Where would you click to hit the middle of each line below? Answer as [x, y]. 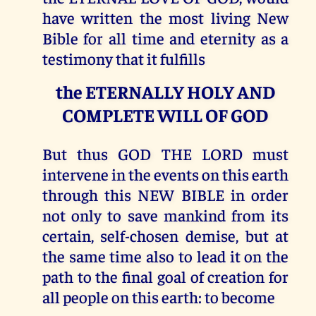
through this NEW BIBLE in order [165, 194]
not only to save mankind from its [165, 214]
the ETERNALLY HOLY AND [165, 91]
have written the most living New [165, 17]
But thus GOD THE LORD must [165, 153]
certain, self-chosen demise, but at [165, 235]
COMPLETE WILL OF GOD [165, 114]
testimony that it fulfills [123, 58]
